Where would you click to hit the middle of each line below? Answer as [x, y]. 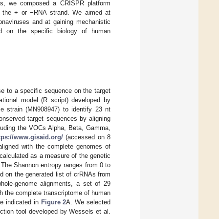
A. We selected [88, 202]
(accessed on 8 [87, 137]
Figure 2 [54, 202]
